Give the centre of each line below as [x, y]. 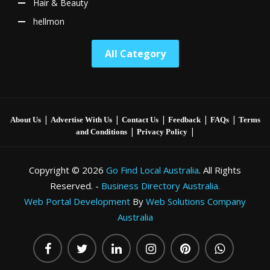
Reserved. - [76, 185]
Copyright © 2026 [67, 170]
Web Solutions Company [196, 201]
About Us [25, 119]
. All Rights [220, 170]
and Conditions [101, 131]
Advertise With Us [81, 119]
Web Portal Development [77, 201]
